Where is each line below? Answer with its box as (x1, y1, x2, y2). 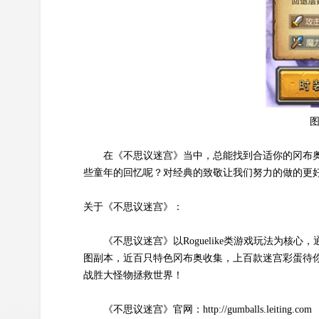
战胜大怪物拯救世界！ (83, 269, 183, 281)
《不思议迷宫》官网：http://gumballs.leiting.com (103, 303, 312, 315)
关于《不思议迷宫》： (83, 201, 183, 212)
